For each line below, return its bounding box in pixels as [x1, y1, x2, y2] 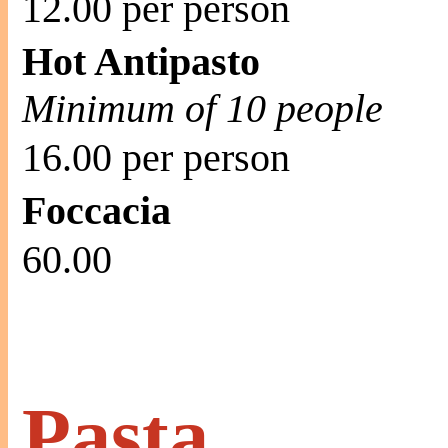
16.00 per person [22, 135, 290, 180]
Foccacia [22, 188, 171, 233]
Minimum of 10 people [22, 86, 383, 131]
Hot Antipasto [22, 39, 260, 84]
